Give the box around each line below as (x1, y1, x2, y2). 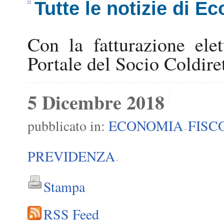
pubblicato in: (27, 115, 108, 135)
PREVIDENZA (27, 146, 115, 165)
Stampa (43, 176, 85, 196)
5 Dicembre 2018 (27, 88, 164, 116)
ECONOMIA (108, 115, 183, 135)
